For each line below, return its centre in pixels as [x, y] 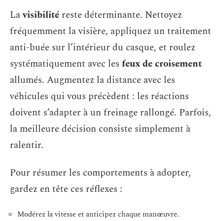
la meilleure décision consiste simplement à [100, 129]
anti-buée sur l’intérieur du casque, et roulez [103, 48]
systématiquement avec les [66, 64]
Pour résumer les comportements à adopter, [100, 173]
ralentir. [27, 145]
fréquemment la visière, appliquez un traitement [110, 31]
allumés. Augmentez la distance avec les [92, 80]
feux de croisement [162, 64]
